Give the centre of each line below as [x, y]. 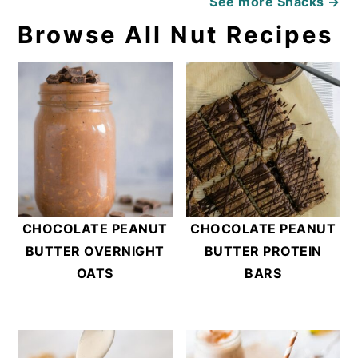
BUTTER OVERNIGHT [95, 251]
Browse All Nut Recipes [176, 35]
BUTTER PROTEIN [263, 251]
